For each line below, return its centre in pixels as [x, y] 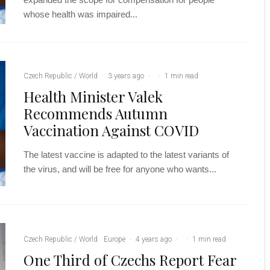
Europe [115, 239]
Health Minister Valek [93, 96]
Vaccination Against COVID [111, 130]
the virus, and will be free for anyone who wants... [120, 169]
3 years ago [126, 76]
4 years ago [154, 239]
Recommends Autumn [96, 113]
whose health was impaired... [80, 14]
